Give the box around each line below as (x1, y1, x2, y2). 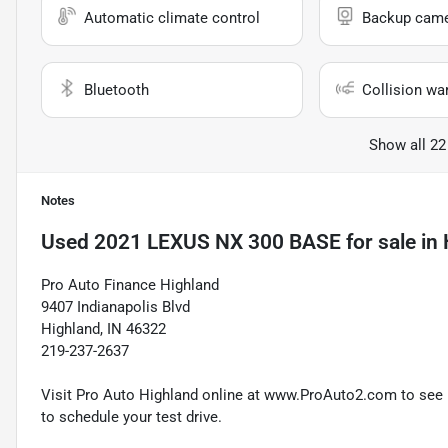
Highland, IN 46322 (41, 320, 166, 339)
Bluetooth (84, 81, 149, 100)
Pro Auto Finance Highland (41, 276, 219, 295)
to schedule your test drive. (41, 408, 222, 427)
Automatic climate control (84, 9, 260, 28)
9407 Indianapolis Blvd (41, 298, 190, 317)
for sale (341, 230, 416, 255)
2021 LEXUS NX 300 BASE (94, 230, 341, 255)
